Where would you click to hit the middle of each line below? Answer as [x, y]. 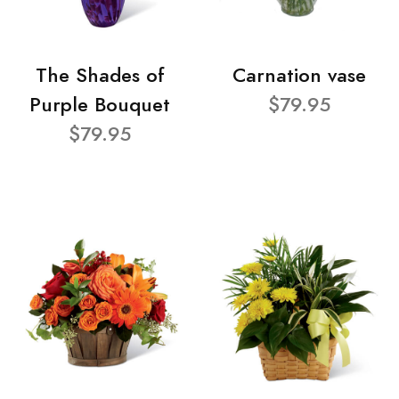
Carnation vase [299, 75]
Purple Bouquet [100, 104]
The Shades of [100, 75]
